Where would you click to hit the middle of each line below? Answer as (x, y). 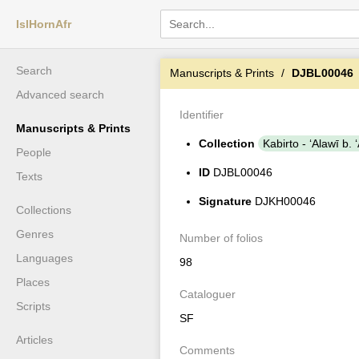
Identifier (202, 115)
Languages (44, 258)
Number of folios (221, 238)
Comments (207, 350)
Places (33, 282)
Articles (34, 340)
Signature (225, 201)
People (34, 152)
